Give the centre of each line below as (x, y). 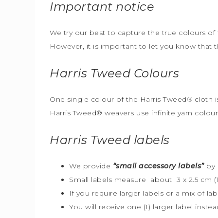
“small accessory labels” (158, 166)
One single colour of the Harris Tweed (118, 99)
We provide (91, 166)
